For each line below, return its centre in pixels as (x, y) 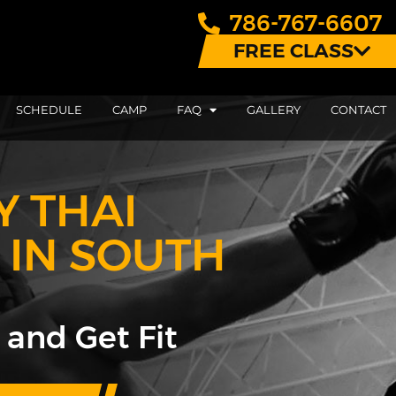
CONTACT (358, 110)
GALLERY (274, 110)
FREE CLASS (293, 51)
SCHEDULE (49, 110)
